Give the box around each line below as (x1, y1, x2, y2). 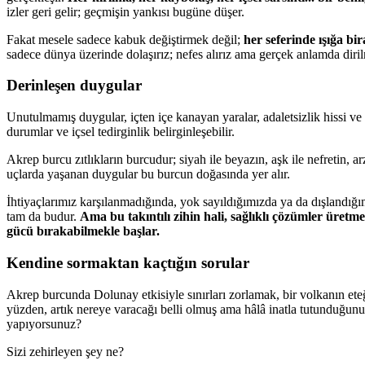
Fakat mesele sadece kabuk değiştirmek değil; (7, 32, 244, 46)
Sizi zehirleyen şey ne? (7, 344, 124, 358)
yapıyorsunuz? (7, 316, 81, 331)
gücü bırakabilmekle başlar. (7, 224, 160, 239)
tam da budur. (7, 209, 80, 224)
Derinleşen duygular (7, 77, 142, 95)
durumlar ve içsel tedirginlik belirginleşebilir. (7, 125, 235, 139)
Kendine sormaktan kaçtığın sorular (7, 253, 249, 271)
